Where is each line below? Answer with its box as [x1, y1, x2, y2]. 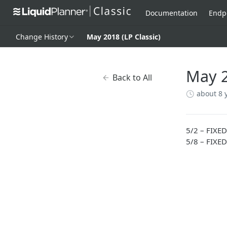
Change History [16, 31, 68, 42]
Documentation [145, 8, 198, 18]
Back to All [112, 72, 152, 83]
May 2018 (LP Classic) [87, 31, 161, 42]
